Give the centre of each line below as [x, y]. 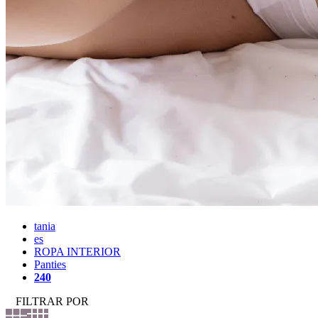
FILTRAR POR [51, 302]
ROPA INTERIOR [77, 252]
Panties [50, 265]
